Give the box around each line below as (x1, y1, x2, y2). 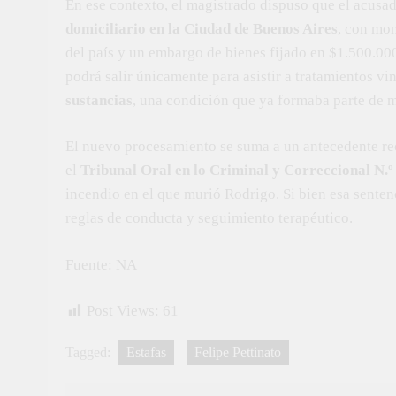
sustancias (65, 91, 133, 109)
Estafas (126, 345, 166, 360)
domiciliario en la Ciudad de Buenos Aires (65, 19, 338, 37)
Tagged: (65, 345, 114, 360)
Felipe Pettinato (194, 345, 281, 360)
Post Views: (87, 302, 159, 319)
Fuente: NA (65, 255, 137, 273)
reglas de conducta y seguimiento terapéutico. (65, 209, 353, 226)
